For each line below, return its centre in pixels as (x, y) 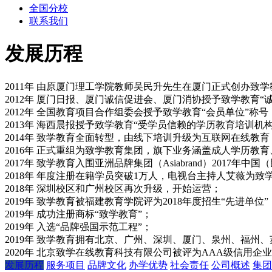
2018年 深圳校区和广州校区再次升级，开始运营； (113, 188)
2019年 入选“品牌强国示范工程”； (78, 226)
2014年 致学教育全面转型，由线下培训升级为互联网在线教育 (137, 137)
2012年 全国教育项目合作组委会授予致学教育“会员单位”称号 (137, 112)
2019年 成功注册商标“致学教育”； (78, 214)
